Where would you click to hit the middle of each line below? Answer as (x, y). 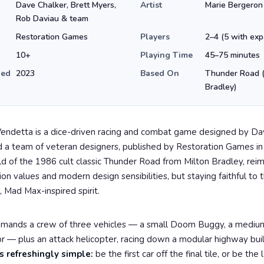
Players (155, 37)
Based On (159, 73)
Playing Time (166, 55)
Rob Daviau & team (52, 19)
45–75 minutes (232, 55)
